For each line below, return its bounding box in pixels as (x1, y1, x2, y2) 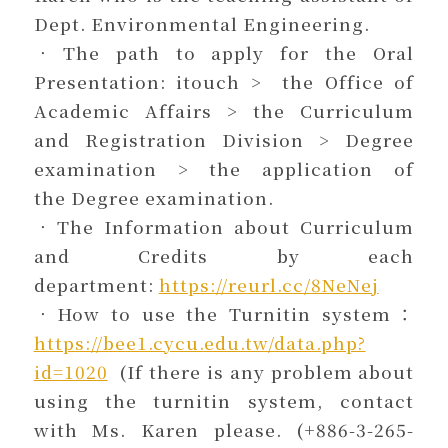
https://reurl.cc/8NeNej (158, 272, 379, 298)
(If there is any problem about (107, 359, 415, 385)
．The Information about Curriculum (33, 214, 415, 240)
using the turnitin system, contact (33, 388, 415, 414)
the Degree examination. (33, 185, 274, 211)
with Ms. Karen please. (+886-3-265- (33, 417, 415, 443)
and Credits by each (33, 243, 415, 269)
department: (33, 272, 159, 298)
